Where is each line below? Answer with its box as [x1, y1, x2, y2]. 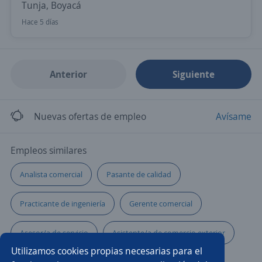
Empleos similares [11, 144, 87, 157]
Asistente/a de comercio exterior [112, 227, 225, 238]
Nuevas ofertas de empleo [34, 110, 146, 123]
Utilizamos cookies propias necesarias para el [11, 244, 203, 257]
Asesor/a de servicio [20, 227, 88, 238]
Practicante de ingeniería [20, 198, 105, 209]
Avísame [216, 110, 251, 123]
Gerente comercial [129, 198, 192, 209]
